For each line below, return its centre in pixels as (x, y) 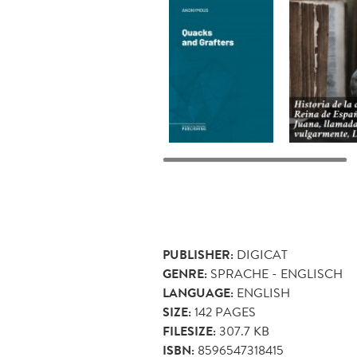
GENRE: (185, 274)
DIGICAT (262, 255)
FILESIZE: (189, 331)
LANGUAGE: (198, 293)
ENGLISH (263, 293)
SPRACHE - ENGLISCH (277, 274)
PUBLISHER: (198, 255)
